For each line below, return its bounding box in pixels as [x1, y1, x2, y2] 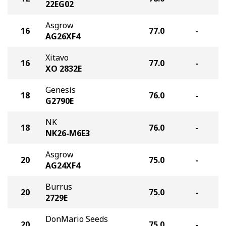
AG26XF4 [45, 31, 80, 42]
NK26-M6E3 [45, 128, 90, 139]
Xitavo [45, 52, 69, 63]
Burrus [45, 181, 72, 192]
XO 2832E [45, 63, 82, 74]
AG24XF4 [45, 160, 80, 171]
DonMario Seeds [45, 213, 108, 224]
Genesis [45, 84, 76, 95]
